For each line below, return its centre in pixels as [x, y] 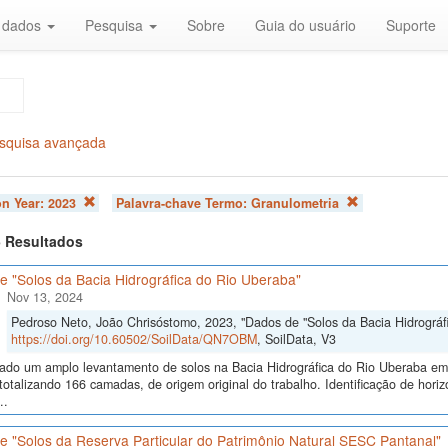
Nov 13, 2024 [44, 297]
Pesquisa [116, 25]
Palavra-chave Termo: [183, 203]
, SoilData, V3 [296, 339]
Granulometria [294, 203]
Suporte [411, 25]
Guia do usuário [305, 25]
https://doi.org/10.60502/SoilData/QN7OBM [133, 339]
